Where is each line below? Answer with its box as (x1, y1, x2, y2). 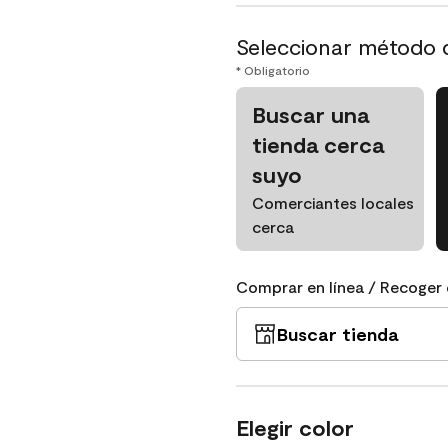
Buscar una (252, 101, 369, 127)
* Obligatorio (236, 63, 310, 77)
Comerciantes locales (252, 193, 414, 212)
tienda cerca (252, 131, 384, 157)
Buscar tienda (277, 323, 398, 345)
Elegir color (236, 414, 354, 440)
